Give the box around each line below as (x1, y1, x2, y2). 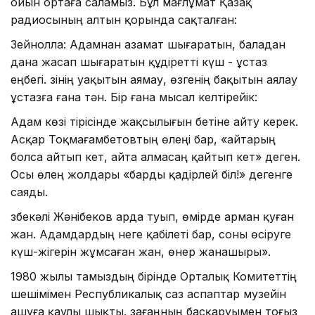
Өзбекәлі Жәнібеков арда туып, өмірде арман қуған (11, 209, 294, 224)
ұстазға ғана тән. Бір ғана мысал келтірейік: (11, 89, 257, 104)
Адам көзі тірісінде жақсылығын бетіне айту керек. (11, 114, 298, 129)
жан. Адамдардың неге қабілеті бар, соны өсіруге (11, 226, 291, 241)
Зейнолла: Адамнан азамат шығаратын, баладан (11, 37, 285, 51)
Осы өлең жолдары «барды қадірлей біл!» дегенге (11, 167, 292, 181)
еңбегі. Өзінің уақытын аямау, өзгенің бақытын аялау (11, 72, 297, 86)
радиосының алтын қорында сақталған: (11, 12, 237, 27)
